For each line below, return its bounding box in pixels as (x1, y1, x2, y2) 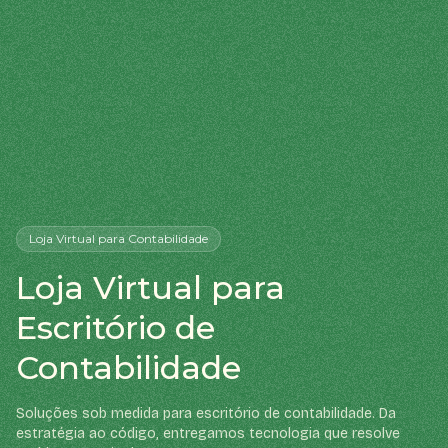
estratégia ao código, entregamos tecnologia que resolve (16, 424, 400, 442)
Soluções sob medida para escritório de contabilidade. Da (16, 404, 396, 422)
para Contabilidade (95, 230, 208, 246)
